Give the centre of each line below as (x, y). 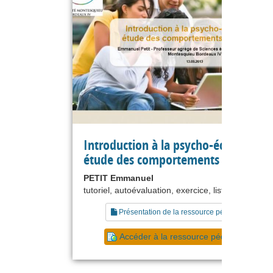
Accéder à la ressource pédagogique (190, 236)
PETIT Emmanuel (119, 178)
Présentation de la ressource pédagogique (188, 212)
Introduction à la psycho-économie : (177, 145)
